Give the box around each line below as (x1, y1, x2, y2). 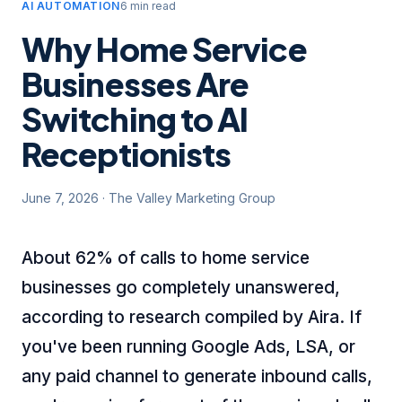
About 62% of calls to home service (22, 247, 310, 268)
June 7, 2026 (22, 190, 99, 205)
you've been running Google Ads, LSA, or (22, 336, 355, 357)
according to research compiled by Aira (22, 306, 339, 328)
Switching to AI (22, 99, 249, 139)
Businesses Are (22, 64, 249, 104)
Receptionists (22, 134, 232, 174)
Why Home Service (22, 29, 307, 69)
